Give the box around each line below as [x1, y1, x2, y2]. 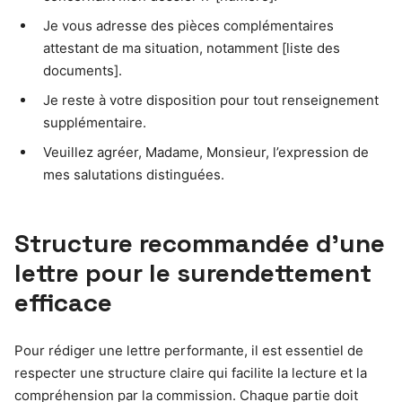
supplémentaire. [43, 113, 146, 131]
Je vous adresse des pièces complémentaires [43, 16, 334, 34]
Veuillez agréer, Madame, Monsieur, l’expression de [43, 143, 369, 161]
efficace [14, 285, 112, 319]
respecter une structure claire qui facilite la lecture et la [14, 363, 367, 381]
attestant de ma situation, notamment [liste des [43, 39, 340, 57]
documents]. [43, 61, 122, 79]
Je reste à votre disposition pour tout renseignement [43, 91, 379, 109]
